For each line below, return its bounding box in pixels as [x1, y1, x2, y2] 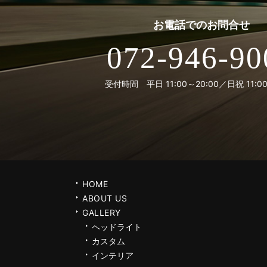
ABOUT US [82, 193, 128, 203]
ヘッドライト [92, 221, 142, 232]
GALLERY [82, 207, 121, 218]
